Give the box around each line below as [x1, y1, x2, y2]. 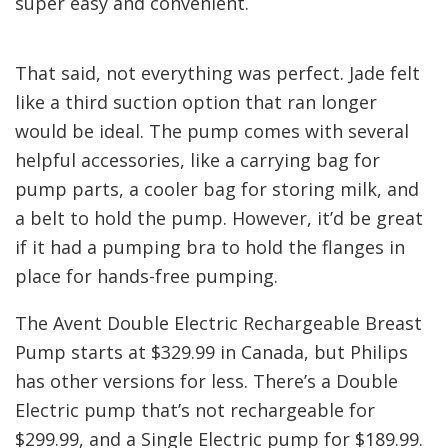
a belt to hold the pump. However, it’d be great [15, 205, 423, 230]
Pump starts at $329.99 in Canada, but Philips [15, 339, 408, 364]
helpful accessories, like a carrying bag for [15, 147, 380, 172]
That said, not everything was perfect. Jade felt [15, 60, 420, 85]
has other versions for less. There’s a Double [15, 368, 398, 393]
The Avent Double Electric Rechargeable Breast [15, 310, 422, 335]
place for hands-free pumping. [15, 263, 278, 288]
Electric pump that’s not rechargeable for [15, 397, 375, 422]
